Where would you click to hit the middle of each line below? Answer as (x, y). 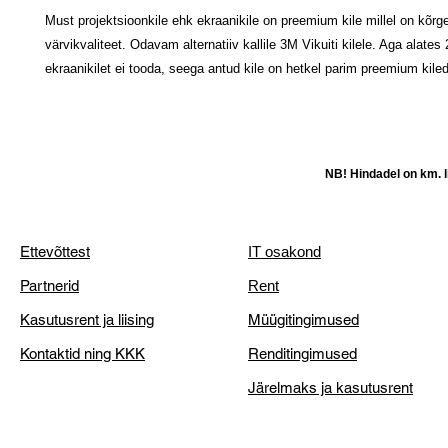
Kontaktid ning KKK (82, 353)
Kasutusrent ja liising (87, 319)
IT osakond (284, 251)
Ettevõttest (55, 251)
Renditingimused (302, 353)
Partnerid (49, 285)
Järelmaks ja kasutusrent (330, 387)
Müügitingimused (303, 319)
